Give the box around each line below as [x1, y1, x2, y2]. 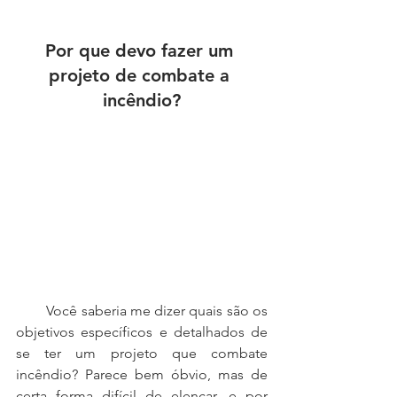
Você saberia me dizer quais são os [16, 301, 47, 319]
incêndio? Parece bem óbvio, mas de [16, 365, 268, 383]
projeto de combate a [49, 65, 235, 87]
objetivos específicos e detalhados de [16, 323, 268, 340]
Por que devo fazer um [45, 40, 238, 62]
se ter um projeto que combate [16, 344, 268, 362]
